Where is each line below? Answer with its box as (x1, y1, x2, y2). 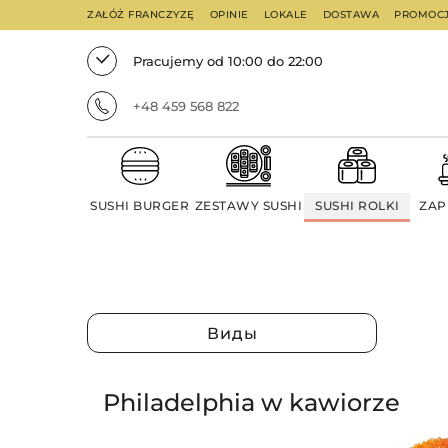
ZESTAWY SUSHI (194, 198, 303, 213)
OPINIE (209, 8, 249, 21)
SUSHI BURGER (90, 198, 190, 213)
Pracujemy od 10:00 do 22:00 (133, 52, 323, 69)
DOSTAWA (322, 8, 379, 21)
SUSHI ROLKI (315, 198, 400, 213)
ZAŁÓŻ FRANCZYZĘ (87, 8, 195, 21)
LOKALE (263, 8, 308, 21)
